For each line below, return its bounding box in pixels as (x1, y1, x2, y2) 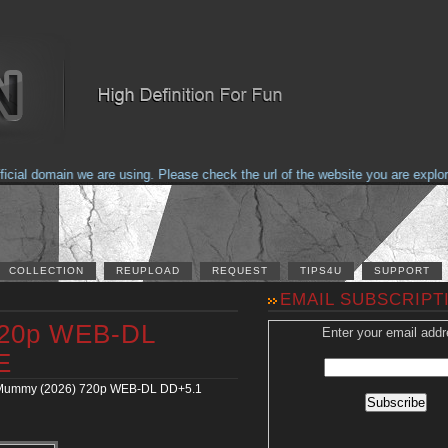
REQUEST (212, 265, 268, 276)
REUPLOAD (116, 265, 180, 276)
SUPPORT (374, 265, 430, 276)
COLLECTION (9, 265, 84, 276)
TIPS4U (300, 265, 342, 276)
